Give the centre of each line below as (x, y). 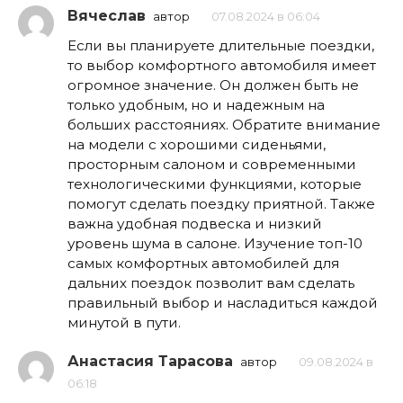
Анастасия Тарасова (150, 361)
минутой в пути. (124, 322)
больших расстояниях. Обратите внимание (224, 124)
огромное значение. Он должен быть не (213, 85)
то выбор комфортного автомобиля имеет (222, 65)
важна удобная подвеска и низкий (195, 223)
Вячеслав (107, 15)
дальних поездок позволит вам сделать (211, 282)
